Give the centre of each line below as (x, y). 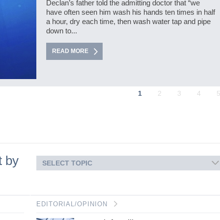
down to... (61, 31)
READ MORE (70, 51)
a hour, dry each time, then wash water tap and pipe (128, 21)
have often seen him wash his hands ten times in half (130, 12)
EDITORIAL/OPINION (72, 204)
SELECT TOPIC (67, 163)
